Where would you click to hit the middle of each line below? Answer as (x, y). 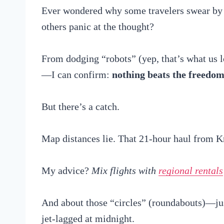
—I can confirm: (77, 74)
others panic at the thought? (98, 26)
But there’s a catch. (80, 106)
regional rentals (191, 170)
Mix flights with (125, 170)
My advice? (66, 170)
